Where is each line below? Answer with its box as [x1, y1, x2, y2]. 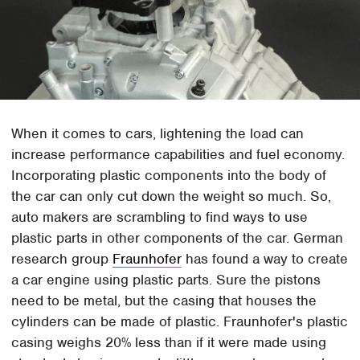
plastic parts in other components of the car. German [11, 229, 344, 247]
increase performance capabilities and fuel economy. [11, 145, 346, 164]
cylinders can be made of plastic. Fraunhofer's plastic [11, 313, 349, 331]
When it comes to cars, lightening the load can [11, 125, 305, 143]
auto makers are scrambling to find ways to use [11, 208, 309, 227]
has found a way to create [182, 250, 349, 268]
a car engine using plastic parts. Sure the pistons [11, 271, 321, 289]
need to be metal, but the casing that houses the [11, 292, 317, 310]
